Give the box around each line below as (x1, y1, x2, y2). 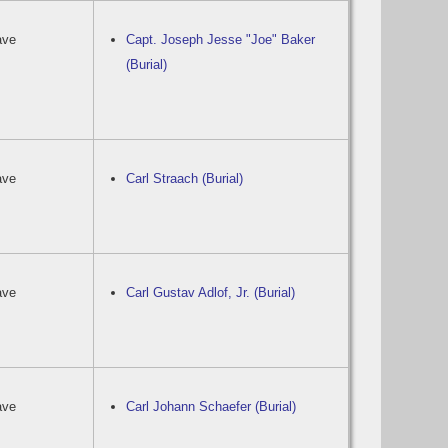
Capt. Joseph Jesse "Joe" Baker (126, 32, 316, 47)
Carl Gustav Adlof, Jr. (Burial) (126, 285, 296, 300)
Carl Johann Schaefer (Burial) (126, 399, 297, 414)
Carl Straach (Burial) (126, 171, 244, 186)
